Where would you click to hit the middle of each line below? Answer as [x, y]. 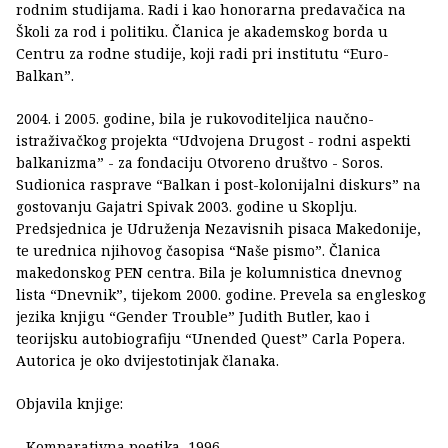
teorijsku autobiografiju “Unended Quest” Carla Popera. [210, 339]
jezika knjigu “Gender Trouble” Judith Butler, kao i [193, 317]
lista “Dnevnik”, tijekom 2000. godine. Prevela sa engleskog [221, 295]
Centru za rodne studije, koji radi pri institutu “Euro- [202, 54]
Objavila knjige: [69, 404]
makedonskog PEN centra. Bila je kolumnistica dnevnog [209, 273]
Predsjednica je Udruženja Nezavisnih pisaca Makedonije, [218, 229]
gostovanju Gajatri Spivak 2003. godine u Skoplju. [186, 207]
